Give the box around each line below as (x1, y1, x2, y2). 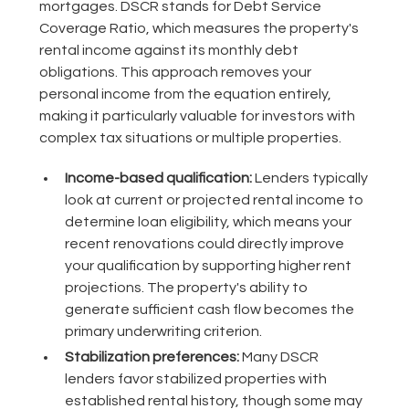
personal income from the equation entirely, (38, 87, 331, 102)
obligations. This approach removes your (38, 65, 311, 80)
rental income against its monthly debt (38, 43, 299, 58)
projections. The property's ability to (64, 280, 308, 296)
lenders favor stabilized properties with (64, 372, 327, 387)
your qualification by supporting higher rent (64, 258, 351, 274)
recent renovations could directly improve (64, 236, 344, 252)
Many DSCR (238, 350, 319, 365)
